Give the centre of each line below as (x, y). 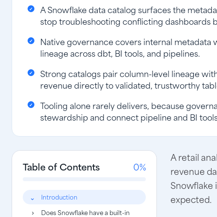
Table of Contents (61, 166)
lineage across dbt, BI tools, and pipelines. (120, 53)
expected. (191, 199)
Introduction (59, 197)
